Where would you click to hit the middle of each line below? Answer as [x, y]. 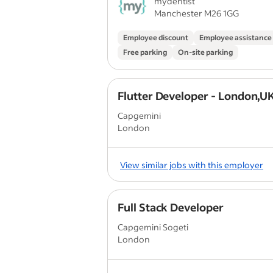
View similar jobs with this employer [192, 165]
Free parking [145, 52]
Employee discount [156, 37]
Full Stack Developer [171, 207]
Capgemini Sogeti [153, 227]
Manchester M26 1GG [197, 13]
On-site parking [205, 52]
